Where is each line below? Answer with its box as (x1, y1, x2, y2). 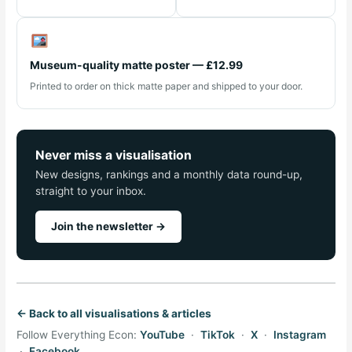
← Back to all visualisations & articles (16, 306, 212, 320)
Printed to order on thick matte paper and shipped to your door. (30, 79, 303, 92)
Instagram (273, 328, 327, 341)
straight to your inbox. (35, 184, 147, 197)
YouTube (140, 328, 185, 341)
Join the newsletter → (51, 219, 167, 233)
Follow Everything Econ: (16, 328, 141, 341)
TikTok (200, 328, 236, 341)
